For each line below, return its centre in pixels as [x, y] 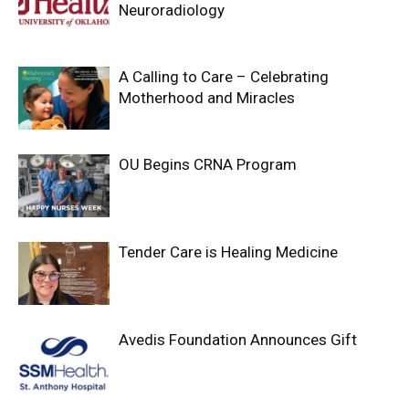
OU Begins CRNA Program [208, 165]
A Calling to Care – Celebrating [224, 77]
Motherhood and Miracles [207, 98]
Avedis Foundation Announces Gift [238, 340]
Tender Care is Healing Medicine [228, 252]
